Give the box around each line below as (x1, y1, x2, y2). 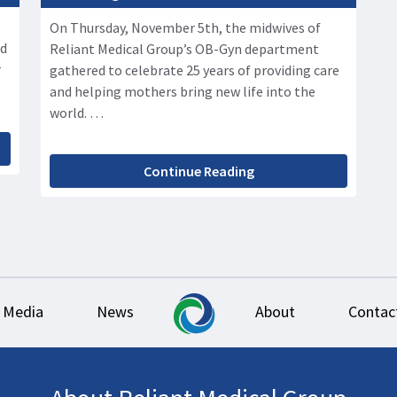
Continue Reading (143, 162, 254, 181)
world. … (50, 104, 104, 122)
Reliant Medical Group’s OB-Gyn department (50, 40, 319, 58)
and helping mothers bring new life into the (50, 82, 315, 101)
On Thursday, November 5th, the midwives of (50, 19, 321, 37)
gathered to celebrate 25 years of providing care (50, 61, 339, 80)
